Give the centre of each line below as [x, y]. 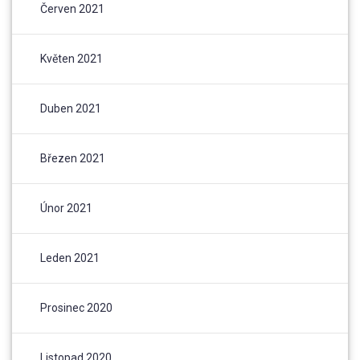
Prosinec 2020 [76, 308]
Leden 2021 [70, 258]
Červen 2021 [72, 9]
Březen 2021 [73, 159]
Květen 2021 [72, 59]
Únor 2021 [66, 209]
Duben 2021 [71, 109]
